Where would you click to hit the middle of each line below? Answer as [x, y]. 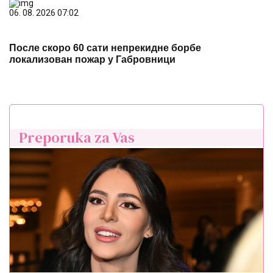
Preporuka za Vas [77, 137]
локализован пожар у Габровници [92, 59]
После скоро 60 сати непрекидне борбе [105, 48]
